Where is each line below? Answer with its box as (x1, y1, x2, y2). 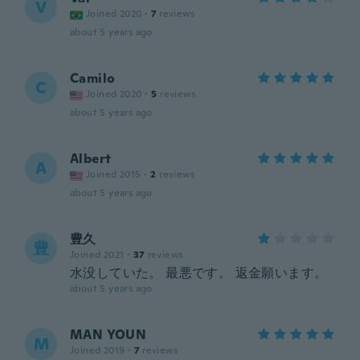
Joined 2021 (70, 248, 125, 261)
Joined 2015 (86, 168, 141, 181)
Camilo (70, 70, 116, 87)
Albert (70, 150, 112, 167)
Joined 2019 (70, 344, 125, 357)
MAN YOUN (70, 326, 147, 343)
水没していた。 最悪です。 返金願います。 (70, 264, 328, 281)
